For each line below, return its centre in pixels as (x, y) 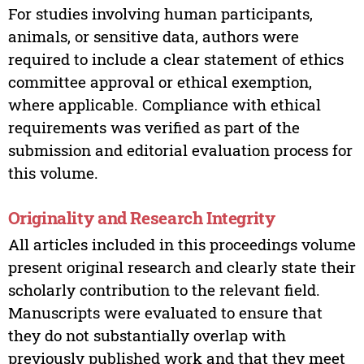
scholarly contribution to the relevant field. (164, 290)
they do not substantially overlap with (147, 336)
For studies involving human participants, (160, 13)
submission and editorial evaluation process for (180, 149)
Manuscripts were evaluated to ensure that (165, 313)
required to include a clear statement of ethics (175, 58)
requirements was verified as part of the (154, 127)
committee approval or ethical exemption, (160, 81)
